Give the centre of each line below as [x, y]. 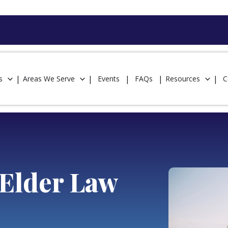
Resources [183, 78]
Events [109, 78]
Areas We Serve [49, 78]
